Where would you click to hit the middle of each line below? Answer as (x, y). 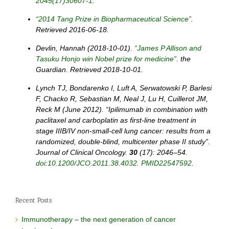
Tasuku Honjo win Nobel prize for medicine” (106, 59)
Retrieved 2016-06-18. (72, 30)
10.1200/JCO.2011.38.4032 (92, 163)
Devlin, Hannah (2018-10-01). (85, 48)
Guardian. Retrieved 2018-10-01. (89, 70)
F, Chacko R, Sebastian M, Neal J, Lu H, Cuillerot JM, (122, 99)
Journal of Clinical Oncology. (83, 153)
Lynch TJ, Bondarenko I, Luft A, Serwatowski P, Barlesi (124, 88)
